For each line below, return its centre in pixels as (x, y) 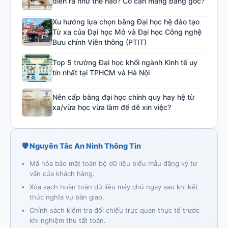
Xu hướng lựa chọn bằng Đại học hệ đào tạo (126, 21)
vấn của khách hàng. (62, 173)
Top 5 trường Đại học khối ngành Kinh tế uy (125, 63)
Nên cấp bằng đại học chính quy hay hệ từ (123, 97)
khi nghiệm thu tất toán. (68, 220)
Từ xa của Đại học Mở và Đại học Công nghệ (127, 32)
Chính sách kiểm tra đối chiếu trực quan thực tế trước (115, 210)
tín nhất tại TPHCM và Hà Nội (101, 73)
